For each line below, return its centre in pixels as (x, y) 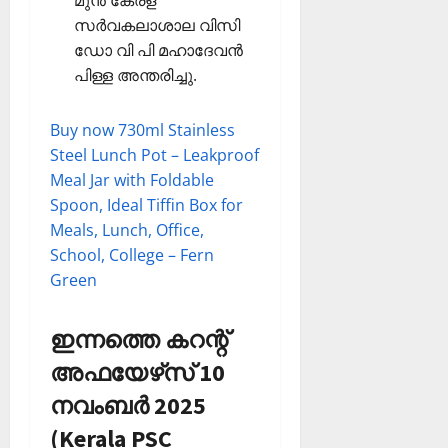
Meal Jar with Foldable (132, 180)
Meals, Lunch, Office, (127, 230)
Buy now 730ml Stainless (142, 130)
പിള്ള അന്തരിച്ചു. (135, 75)
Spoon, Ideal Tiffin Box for (146, 205)
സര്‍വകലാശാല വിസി (157, 25)
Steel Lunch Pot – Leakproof (154, 155)
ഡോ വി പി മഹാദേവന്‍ (158, 50)
